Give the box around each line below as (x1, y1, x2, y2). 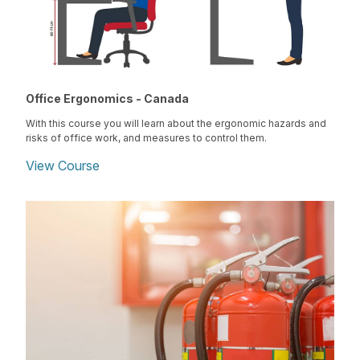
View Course (26, 157, 100, 174)
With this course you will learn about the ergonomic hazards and (26, 117, 326, 130)
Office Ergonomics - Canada (26, 92, 189, 106)
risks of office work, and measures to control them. (26, 132, 267, 145)
